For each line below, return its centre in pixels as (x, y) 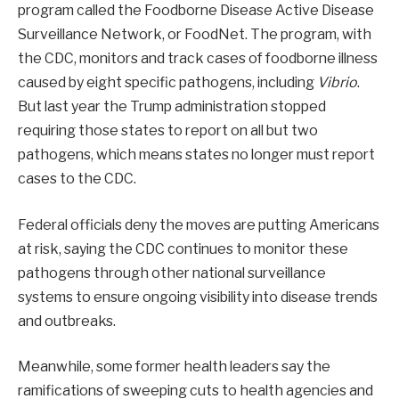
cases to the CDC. (77, 179)
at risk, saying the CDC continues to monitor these (183, 248)
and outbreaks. (67, 321)
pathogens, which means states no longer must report (196, 155)
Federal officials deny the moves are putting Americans (199, 224)
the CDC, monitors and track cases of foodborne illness (198, 59)
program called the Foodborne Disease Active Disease (196, 11)
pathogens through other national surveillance (172, 273)
